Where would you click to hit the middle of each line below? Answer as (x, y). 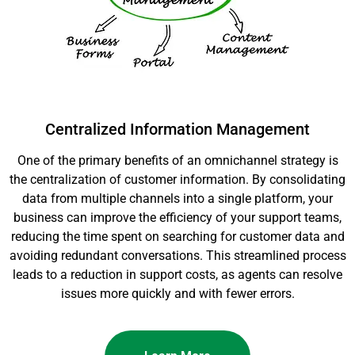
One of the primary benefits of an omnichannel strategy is (177, 161)
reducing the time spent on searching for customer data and (177, 237)
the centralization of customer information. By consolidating (177, 180)
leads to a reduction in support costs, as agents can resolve (177, 275)
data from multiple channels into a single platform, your (177, 199)
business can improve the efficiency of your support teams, (177, 218)
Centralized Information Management (177, 130)
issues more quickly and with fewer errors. (177, 294)
